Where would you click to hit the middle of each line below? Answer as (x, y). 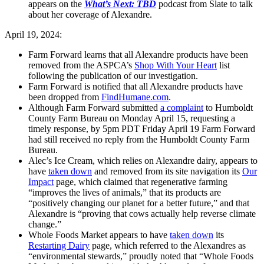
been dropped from (65, 97)
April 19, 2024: (33, 35)
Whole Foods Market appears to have (99, 235)
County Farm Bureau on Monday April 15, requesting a (132, 118)
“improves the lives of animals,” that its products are (125, 193)
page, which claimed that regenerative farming (141, 182)
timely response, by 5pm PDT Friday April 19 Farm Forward (142, 129)
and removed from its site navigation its (167, 171)
